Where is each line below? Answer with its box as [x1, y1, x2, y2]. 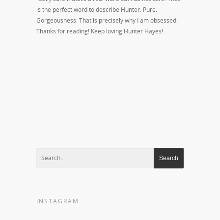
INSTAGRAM [36, 197, 79, 205]
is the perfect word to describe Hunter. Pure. [36, 5, 157, 14]
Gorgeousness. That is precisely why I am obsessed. [36, 16, 178, 25]
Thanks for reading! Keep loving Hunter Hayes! [36, 27, 163, 35]
